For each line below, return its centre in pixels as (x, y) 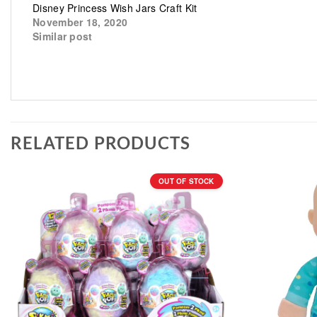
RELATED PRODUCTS (101, 142)
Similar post (63, 36)
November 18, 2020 (80, 22)
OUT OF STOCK (186, 181)
